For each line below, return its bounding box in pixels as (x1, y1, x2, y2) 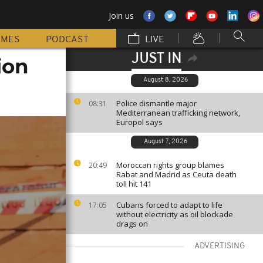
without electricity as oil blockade (116, 209, 233, 220)
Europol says (116, 117, 163, 127)
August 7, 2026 (143, 139, 187, 145)
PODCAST (46, 35, 89, 45)
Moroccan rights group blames (116, 160, 224, 170)
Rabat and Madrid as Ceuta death (116, 169, 237, 180)
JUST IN (131, 52, 181, 66)
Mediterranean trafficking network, (116, 107, 240, 118)
